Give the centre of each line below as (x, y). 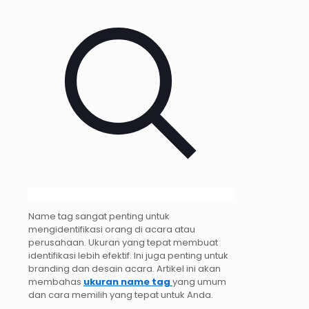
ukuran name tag (127, 282)
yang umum (199, 282)
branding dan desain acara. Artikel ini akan (124, 269)
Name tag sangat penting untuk (99, 217)
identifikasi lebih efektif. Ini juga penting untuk (128, 256)
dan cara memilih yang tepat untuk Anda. (121, 295)
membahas (56, 282)
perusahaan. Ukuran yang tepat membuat (123, 243)
